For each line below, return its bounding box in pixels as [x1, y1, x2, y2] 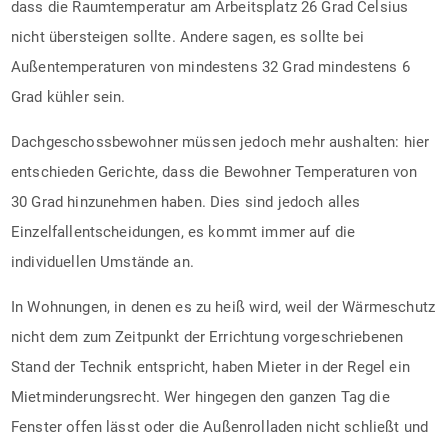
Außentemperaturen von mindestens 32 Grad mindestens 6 [11, 57, 410, 76]
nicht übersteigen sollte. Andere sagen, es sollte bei [11, 27, 364, 46]
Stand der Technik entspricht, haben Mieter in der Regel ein [11, 357, 410, 376]
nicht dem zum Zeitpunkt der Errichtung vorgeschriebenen [11, 327, 404, 346]
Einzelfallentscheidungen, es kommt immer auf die [11, 222, 356, 241]
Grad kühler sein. [11, 87, 126, 106]
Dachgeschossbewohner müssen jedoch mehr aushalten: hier [11, 132, 430, 151]
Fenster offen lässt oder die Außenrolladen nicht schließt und [11, 417, 429, 436]
